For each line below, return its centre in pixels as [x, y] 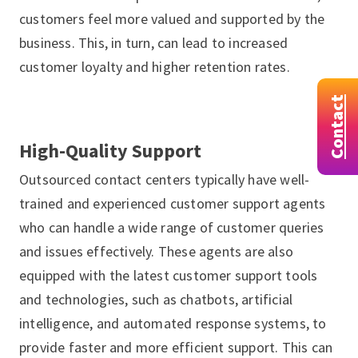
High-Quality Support [110, 151]
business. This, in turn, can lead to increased [154, 43]
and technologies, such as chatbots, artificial [156, 299]
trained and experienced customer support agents [173, 203]
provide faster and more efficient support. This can [176, 347]
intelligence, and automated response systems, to [173, 323]
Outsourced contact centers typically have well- [165, 179]
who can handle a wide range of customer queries [172, 227]
